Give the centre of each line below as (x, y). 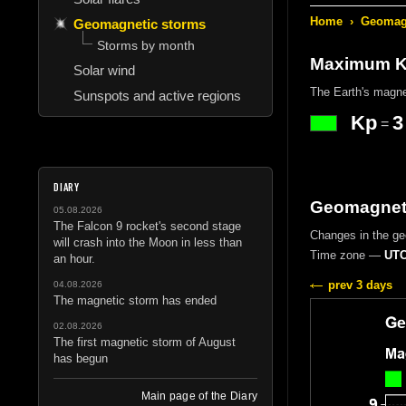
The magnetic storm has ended (135, 300)
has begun (81, 358)
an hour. (74, 258)
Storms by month (146, 45)
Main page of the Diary (199, 396)
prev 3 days (360, 285)
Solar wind (104, 70)
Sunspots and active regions (157, 95)
